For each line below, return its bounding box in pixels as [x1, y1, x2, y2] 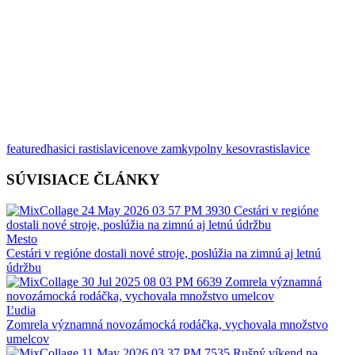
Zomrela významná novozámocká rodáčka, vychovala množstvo [6, 317, 328, 331]
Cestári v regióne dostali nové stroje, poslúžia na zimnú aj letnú [6, 246, 321, 260]
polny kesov [194, 142, 255, 156]
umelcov [6, 331, 49, 345]
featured [6, 142, 47, 156]
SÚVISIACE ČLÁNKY [6, 170, 160, 188]
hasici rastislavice [47, 142, 133, 156]
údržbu [6, 260, 41, 274]
